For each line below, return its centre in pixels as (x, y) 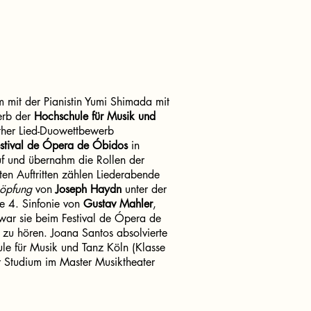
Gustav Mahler (118, 204)
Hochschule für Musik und (95, 116)
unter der (144, 189)
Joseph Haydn (89, 189)
